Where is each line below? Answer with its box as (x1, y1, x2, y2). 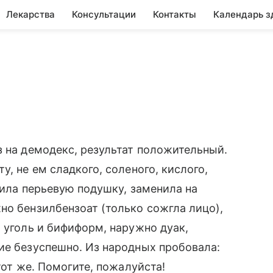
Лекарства (6, 9, 55, 20)
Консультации (72, 9, 136, 20)
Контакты (153, 9, 196, 20)
